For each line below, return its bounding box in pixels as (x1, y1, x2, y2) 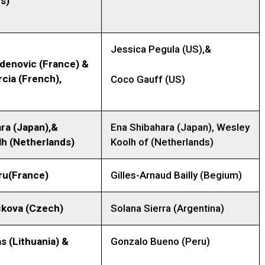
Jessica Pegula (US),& (111, 43, 211, 56)
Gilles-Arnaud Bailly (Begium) (111, 169, 242, 182)
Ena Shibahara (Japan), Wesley (111, 121, 250, 134)
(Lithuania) (7, 235, 59, 248)
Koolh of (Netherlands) (111, 136, 214, 148)
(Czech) (23, 202, 63, 215)
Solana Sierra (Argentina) (111, 202, 224, 215)
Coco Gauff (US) (111, 73, 185, 85)
